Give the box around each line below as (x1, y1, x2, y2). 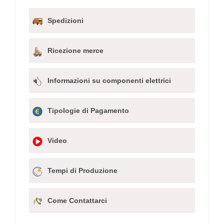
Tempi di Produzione (47, 166, 117, 174)
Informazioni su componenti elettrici (47, 76, 171, 84)
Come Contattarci (47, 196, 107, 204)
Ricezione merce (47, 46, 103, 54)
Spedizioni (47, 16, 83, 24)
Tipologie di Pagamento (47, 106, 129, 114)
